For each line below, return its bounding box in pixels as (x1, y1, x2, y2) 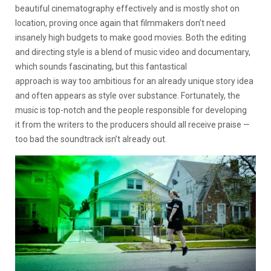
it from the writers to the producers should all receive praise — (15, 119, 250, 129)
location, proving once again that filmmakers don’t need (15, 18, 226, 28)
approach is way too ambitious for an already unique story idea (15, 76, 253, 86)
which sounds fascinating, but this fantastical (15, 61, 187, 71)
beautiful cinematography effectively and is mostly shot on (15, 3, 240, 13)
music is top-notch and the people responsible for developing (15, 105, 247, 115)
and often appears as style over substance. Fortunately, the (15, 90, 240, 100)
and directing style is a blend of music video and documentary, (15, 47, 250, 57)
